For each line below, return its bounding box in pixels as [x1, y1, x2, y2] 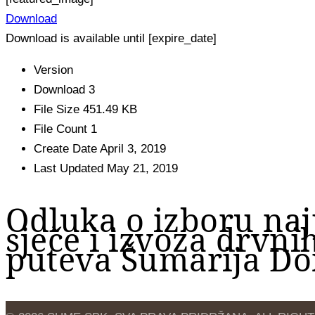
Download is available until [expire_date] [6, 31, 217, 45]
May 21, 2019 [107, 161, 178, 175]
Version [34, 63, 73, 77]
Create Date [34, 141, 100, 155]
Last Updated [34, 161, 107, 175]
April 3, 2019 [100, 141, 166, 155]
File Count [34, 122, 91, 136]
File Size [34, 102, 83, 116]
